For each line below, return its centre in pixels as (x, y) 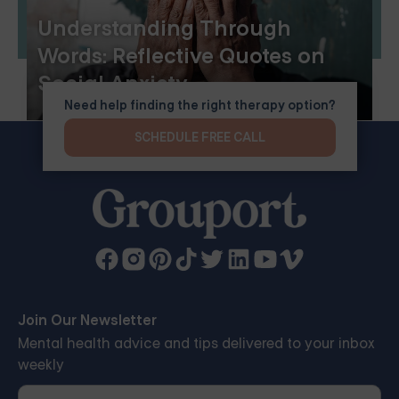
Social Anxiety (113, 84)
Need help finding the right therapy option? (199, 105)
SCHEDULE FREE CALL (199, 137)
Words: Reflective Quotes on (181, 57)
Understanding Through (164, 29)
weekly (41, 364)
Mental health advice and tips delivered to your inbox (196, 343)
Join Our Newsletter (87, 320)
